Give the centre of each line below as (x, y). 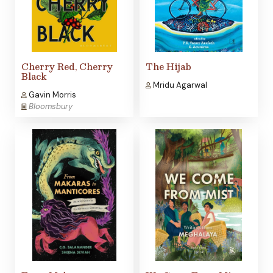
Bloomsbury (51, 107)
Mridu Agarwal (179, 85)
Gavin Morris (51, 95)
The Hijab (168, 67)
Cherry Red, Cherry (67, 67)
